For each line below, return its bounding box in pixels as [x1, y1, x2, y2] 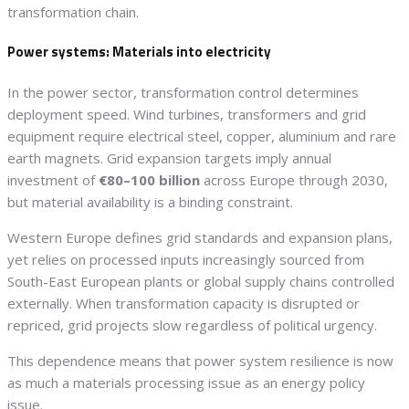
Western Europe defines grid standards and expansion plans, [7, 227, 393, 246]
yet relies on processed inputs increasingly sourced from [7, 249, 364, 268]
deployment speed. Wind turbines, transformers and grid [7, 104, 366, 123]
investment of [7, 170, 99, 189]
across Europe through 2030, [200, 170, 388, 189]
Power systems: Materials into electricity [7, 40, 271, 62]
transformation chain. [7, 2, 139, 21]
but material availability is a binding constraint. [7, 192, 293, 211]
